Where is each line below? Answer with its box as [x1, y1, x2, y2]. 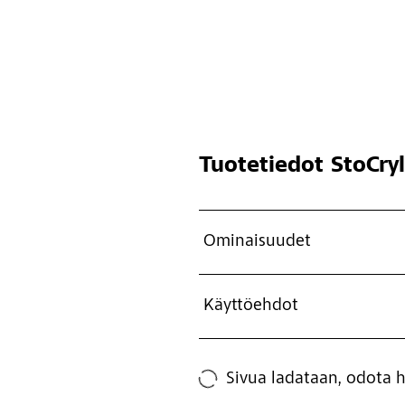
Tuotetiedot [198, 155, 324, 178]
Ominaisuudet [202, 232, 311, 251]
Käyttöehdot [202, 297, 298, 316]
